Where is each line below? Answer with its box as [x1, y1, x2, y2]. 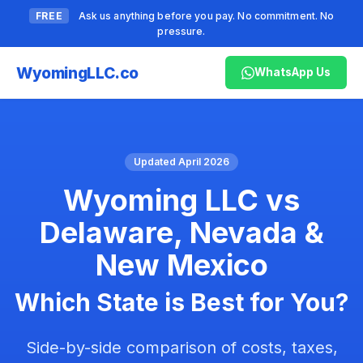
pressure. [157, 25, 206, 37]
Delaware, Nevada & [39, 215, 324, 250]
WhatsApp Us [254, 66, 331, 79]
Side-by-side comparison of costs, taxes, [25, 338, 338, 357]
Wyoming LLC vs [63, 182, 300, 218]
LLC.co [87, 62, 139, 83]
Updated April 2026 [134, 156, 229, 168]
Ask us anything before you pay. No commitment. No [75, 10, 335, 22]
